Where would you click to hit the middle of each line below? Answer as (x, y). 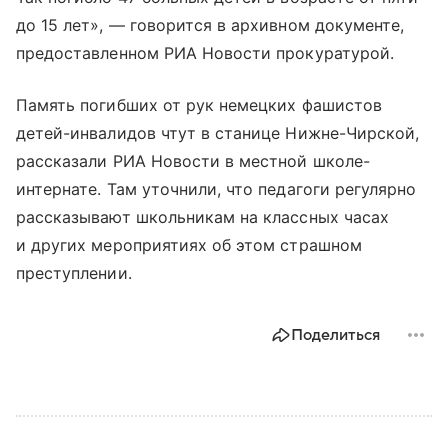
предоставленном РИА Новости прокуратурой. (205, 52)
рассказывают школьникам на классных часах (202, 216)
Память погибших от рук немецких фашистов (199, 104)
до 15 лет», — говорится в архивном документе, (210, 24)
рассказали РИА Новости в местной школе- (193, 160)
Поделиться (335, 334)
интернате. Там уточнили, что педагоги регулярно (216, 188)
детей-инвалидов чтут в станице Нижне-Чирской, (218, 132)
